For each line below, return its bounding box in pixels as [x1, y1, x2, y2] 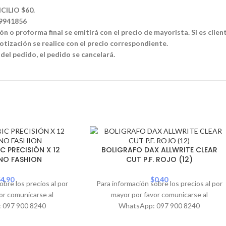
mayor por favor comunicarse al [110, 190, 208, 199]
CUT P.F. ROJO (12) [126, 154, 193, 165]
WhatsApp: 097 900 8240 [119, 201, 200, 210]
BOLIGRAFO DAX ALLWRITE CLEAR [101, 145, 217, 155]
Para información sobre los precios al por [96, 179, 222, 188]
